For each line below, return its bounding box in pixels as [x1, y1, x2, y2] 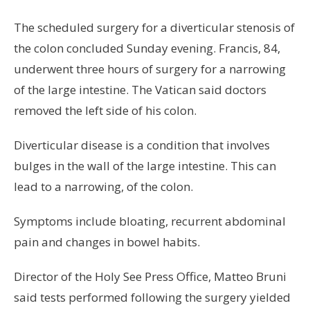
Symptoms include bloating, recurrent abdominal [14, 213, 286, 230]
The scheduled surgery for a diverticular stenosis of [14, 19, 295, 36]
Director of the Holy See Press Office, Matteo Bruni [14, 268, 286, 285]
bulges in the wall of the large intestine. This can [14, 158, 276, 174]
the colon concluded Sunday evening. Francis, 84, [14, 40, 280, 57]
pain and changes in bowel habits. [14, 234, 200, 250]
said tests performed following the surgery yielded [14, 289, 291, 306]
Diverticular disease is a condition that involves [14, 137, 270, 154]
